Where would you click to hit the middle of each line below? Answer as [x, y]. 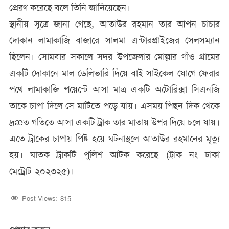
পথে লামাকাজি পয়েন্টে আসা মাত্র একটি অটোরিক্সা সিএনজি [114, 90]
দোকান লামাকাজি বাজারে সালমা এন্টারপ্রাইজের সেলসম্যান [114, 41]
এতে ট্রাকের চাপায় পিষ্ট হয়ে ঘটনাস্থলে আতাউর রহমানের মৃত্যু [114, 139]
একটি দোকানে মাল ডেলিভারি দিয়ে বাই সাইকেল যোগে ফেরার [114, 73]
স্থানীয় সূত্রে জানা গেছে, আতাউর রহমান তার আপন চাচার [114, 24]
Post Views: [40, 199]
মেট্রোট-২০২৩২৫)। [41, 171]
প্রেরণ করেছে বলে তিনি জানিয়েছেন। [70, 8]
